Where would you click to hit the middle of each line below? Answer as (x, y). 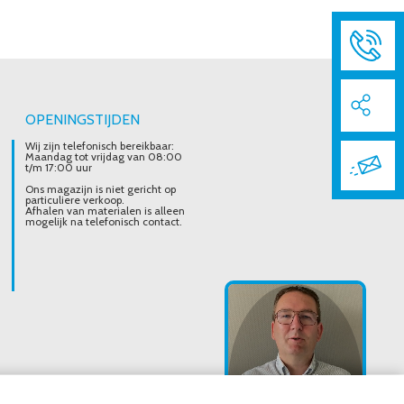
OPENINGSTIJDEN (83, 119)
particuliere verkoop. (75, 200)
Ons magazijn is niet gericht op (101, 189)
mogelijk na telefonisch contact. (104, 221)
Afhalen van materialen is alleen (106, 211)
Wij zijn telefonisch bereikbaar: (100, 146)
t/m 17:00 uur (59, 167)
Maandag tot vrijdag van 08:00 (104, 156)
